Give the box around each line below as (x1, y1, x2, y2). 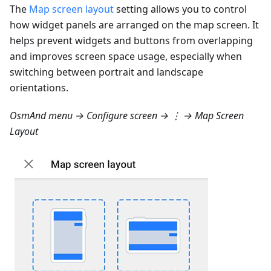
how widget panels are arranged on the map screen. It (10, 18, 259, 31)
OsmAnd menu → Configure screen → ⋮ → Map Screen (10, 108, 244, 122)
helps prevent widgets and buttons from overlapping (10, 33, 253, 47)
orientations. (10, 80, 68, 94)
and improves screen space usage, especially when (10, 49, 242, 63)
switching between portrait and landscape (10, 65, 203, 79)
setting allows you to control (114, 2, 247, 16)
